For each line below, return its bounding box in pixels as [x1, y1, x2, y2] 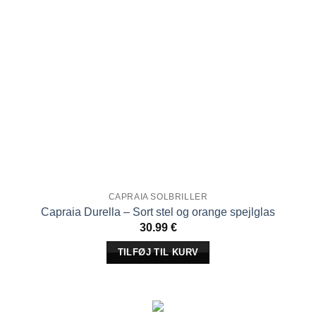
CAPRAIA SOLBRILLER [108, 192, 208, 202]
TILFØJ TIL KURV [117, 248, 199, 258]
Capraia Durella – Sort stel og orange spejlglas [41, 206, 275, 219]
